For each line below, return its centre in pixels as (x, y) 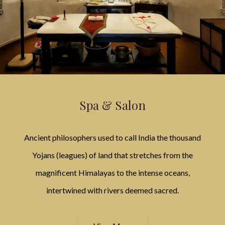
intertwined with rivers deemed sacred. (113, 190)
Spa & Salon (113, 105)
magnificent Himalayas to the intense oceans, (113, 172)
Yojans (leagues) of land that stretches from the (113, 155)
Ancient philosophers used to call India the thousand (113, 137)
